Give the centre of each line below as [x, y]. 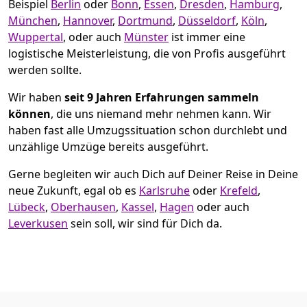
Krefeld [239, 190]
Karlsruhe [164, 190]
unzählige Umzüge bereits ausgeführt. [108, 146]
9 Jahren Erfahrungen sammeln [173, 97]
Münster [146, 37]
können [29, 113]
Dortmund [145, 20]
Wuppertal [36, 37]
